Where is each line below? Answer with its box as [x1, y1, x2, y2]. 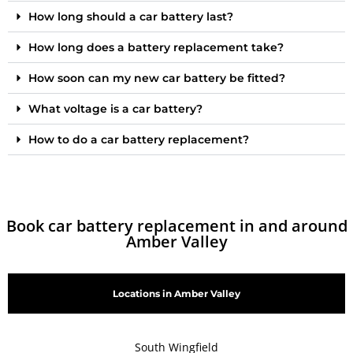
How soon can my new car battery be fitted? [28, 70, 285, 85]
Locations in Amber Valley [113, 287, 240, 299]
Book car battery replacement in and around [6, 214, 347, 236]
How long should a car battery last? [28, 9, 233, 24]
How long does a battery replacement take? [28, 39, 284, 54]
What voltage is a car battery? [28, 101, 203, 116]
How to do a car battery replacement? [28, 132, 249, 147]
